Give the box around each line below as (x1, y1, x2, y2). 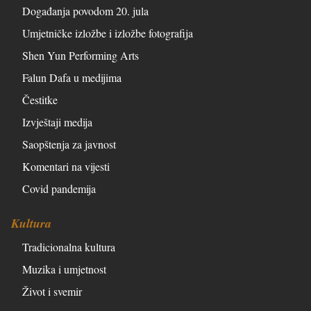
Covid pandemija (22, 181, 96, 196)
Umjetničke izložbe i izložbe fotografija (22, 26, 193, 41)
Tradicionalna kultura (22, 239, 115, 255)
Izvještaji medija (22, 115, 92, 130)
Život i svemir (22, 284, 82, 299)
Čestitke (22, 92, 58, 108)
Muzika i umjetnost (22, 262, 106, 277)
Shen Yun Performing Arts (22, 48, 139, 63)
